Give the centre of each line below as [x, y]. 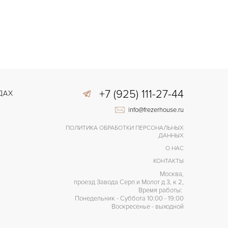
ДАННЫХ [171, 135]
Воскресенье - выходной [147, 206]
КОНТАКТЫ [168, 161]
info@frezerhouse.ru [156, 110]
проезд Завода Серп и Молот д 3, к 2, [129, 182]
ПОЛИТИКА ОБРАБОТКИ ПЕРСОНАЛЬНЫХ [124, 128]
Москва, [172, 174]
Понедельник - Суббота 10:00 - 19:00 [129, 198]
